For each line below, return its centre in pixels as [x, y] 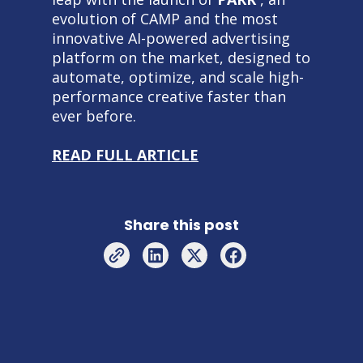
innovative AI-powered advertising [171, 38]
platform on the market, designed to [181, 57]
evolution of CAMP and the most [165, 18]
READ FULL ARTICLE [125, 154]
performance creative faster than [169, 96]
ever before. [94, 115]
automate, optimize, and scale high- [178, 77]
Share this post [181, 225]
